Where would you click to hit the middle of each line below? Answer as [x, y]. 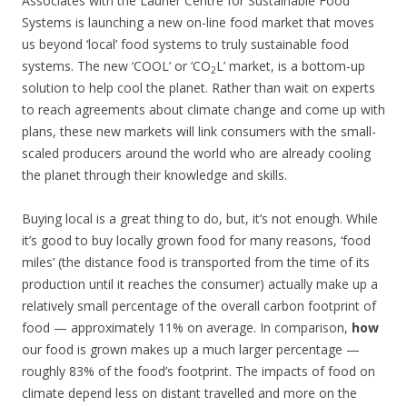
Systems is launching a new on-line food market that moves [198, 22]
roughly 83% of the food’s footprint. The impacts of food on [199, 371]
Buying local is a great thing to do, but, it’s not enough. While [200, 218]
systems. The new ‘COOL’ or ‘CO [116, 66]
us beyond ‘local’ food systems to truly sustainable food [185, 44]
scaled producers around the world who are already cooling [196, 153]
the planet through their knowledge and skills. [154, 175]
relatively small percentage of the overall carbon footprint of [199, 306]
